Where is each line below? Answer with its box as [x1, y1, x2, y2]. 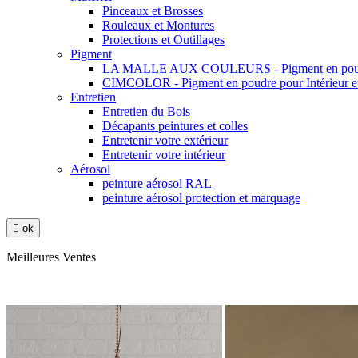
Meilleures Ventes [6, 249, 96, 264]
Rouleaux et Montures [102, 18, 214, 32]
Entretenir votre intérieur [102, 147, 225, 161]
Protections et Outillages [102, 32, 225, 46]
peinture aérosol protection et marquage [102, 190, 300, 205]
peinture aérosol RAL [102, 176, 212, 190]
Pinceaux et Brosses [102, 3, 203, 18]
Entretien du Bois [102, 104, 190, 118]
